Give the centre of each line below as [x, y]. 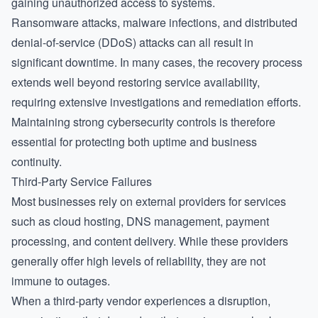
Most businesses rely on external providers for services [149, 201]
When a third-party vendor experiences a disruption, [141, 301]
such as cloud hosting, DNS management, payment [140, 221]
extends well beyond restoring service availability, [136, 82]
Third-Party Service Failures [82, 181]
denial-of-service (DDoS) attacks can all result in [132, 42]
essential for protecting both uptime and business [134, 142]
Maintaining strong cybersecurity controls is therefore [143, 122]
